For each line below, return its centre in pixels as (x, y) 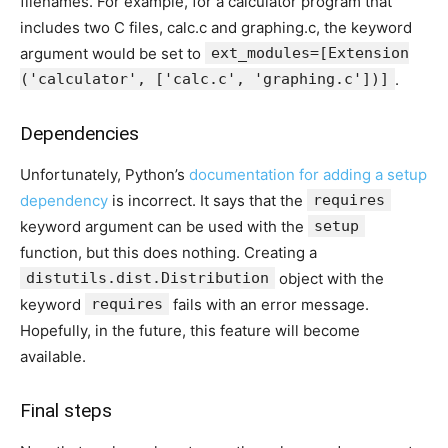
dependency (64, 200)
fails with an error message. (269, 304)
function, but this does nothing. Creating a (168, 252)
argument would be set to (112, 53)
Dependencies (79, 133)
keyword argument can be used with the (164, 226)
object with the (329, 278)
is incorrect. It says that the (207, 200)
